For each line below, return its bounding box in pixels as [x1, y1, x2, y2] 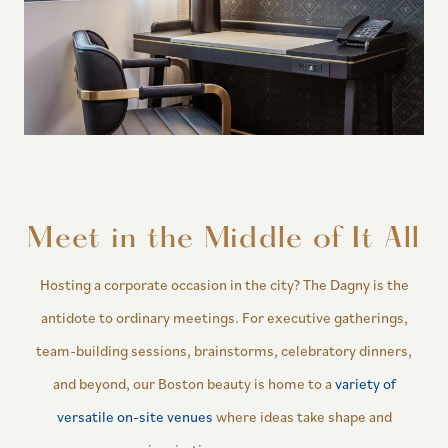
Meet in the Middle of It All [27, 224, 421, 255]
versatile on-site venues [56, 406, 213, 426]
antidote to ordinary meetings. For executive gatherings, [40, 307, 408, 327]
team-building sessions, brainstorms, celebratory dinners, [36, 340, 412, 360]
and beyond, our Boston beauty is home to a [52, 373, 335, 393]
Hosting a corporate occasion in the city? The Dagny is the [39, 274, 409, 294]
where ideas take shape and [212, 406, 392, 426]
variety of [334, 373, 396, 393]
